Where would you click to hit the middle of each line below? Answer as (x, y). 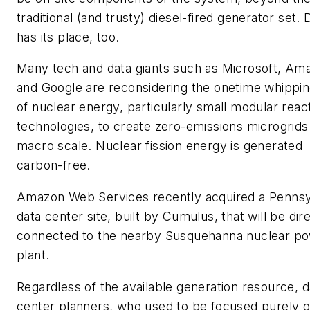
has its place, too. (68, 37)
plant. (33, 255)
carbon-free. (54, 165)
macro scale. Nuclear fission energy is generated (160, 146)
